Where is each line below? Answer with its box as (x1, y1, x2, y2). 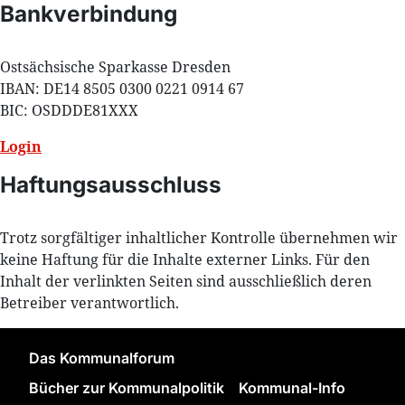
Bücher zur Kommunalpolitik (29, 379, 224, 398)
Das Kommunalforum (29, 348, 174, 367)
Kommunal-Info (239, 379, 345, 398)
